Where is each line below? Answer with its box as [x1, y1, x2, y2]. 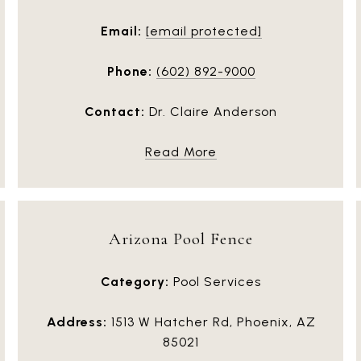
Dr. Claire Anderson [145, 103, 277, 119]
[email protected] [145, 23, 262, 39]
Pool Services [169, 273, 261, 289]
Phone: [106, 63, 152, 79]
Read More [145, 143, 217, 160]
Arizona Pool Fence [109, 228, 253, 249]
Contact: [85, 103, 145, 119]
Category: [101, 273, 169, 289]
